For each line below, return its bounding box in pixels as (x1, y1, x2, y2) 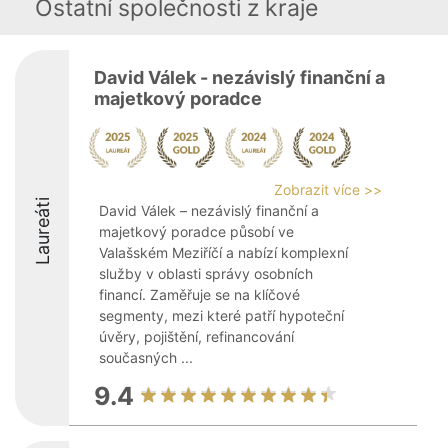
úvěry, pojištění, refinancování (99, 328, 294, 345)
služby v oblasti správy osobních (99, 265, 313, 282)
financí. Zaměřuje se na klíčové (99, 286, 300, 303)
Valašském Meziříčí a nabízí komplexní (99, 244, 348, 261)
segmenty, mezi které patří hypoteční (99, 307, 344, 324)
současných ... (99, 349, 193, 366)
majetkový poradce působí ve (99, 223, 294, 240)
